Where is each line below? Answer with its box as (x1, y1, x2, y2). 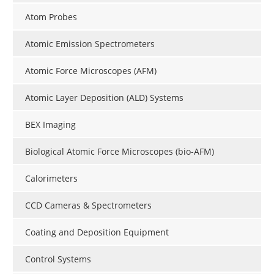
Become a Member (15, 2, 111, 17)
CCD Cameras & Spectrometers (25, 199, 152, 212)
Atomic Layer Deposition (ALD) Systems (25, 92, 183, 104)
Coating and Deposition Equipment (25, 226, 169, 239)
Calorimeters (25, 172, 78, 185)
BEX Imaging (25, 119, 76, 131)
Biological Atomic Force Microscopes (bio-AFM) (25, 146, 214, 158)
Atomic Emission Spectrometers (25, 38, 155, 50)
